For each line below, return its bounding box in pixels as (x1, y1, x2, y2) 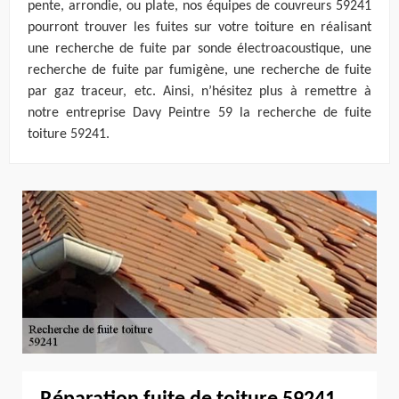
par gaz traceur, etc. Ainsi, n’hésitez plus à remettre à (28, 85, 371, 100)
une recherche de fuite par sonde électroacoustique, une (28, 42, 371, 57)
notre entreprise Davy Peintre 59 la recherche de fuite (28, 106, 371, 121)
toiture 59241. (28, 127, 110, 142)
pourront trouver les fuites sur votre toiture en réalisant (28, 20, 371, 36)
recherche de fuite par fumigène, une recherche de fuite (28, 63, 371, 78)
